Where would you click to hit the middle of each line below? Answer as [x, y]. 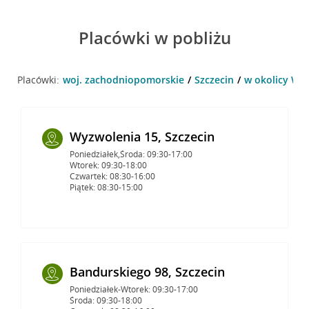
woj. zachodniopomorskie [123, 79]
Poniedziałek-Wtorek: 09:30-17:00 [133, 289]
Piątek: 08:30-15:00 [106, 187]
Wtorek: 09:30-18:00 [108, 165]
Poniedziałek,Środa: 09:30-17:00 [131, 154]
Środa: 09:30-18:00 [106, 300]
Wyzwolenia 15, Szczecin [142, 136]
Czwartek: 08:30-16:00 [112, 176]
